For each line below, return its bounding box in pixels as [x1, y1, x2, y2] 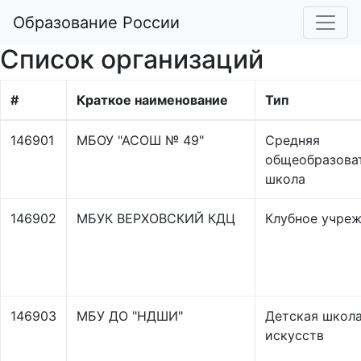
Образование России [13, 13, 180, 32]
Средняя [265, 132, 320, 148]
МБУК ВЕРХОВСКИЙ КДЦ [77, 210, 235, 226]
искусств [265, 327, 324, 343]
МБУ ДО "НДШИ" [77, 308, 183, 324]
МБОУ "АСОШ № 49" [77, 132, 204, 148]
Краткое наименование [77, 92, 228, 108]
